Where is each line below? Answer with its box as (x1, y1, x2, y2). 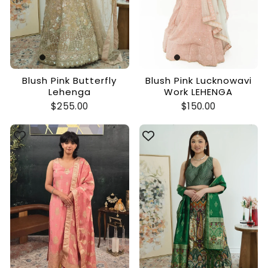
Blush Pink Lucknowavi (145, 74, 252, 87)
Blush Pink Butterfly (22, 74, 117, 87)
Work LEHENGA (164, 85, 233, 98)
